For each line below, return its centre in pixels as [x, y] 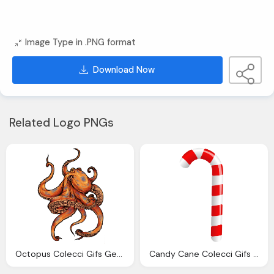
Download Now [124, 70]
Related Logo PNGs [61, 122]
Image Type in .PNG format [81, 43]
